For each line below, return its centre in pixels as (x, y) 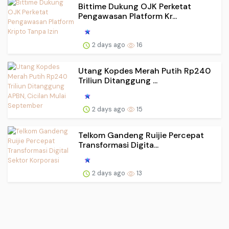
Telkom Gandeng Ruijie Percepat (141, 135)
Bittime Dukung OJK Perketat (135, 7)
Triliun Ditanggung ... (118, 80)
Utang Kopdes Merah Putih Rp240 (144, 71)
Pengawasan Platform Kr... (128, 16)
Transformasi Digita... (118, 145)
